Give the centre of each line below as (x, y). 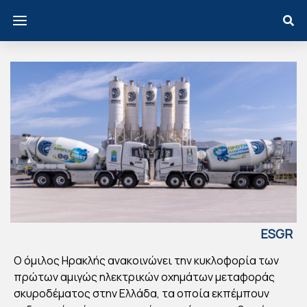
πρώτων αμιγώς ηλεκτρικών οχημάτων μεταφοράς (144, 277)
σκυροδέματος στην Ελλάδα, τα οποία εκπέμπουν (142, 294)
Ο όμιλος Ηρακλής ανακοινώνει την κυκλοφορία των (146, 261)
